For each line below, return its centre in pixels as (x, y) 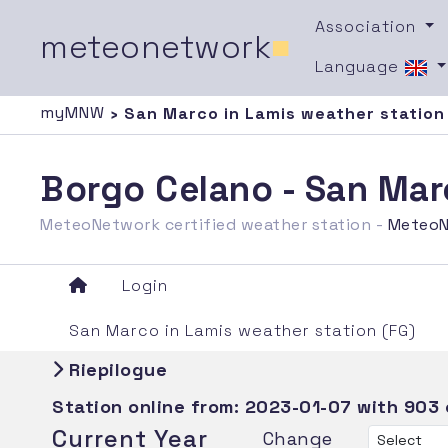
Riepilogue (115, 369)
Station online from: (148, 406)
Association (367, 26)
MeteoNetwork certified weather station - (214, 224)
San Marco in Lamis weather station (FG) (243, 330)
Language (359, 66)
